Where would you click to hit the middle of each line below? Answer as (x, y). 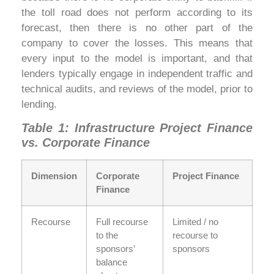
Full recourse (122, 222)
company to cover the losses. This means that (137, 43)
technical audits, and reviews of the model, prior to (137, 89)
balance (112, 262)
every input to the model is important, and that (137, 58)
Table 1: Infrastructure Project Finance (137, 128)
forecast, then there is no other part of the (137, 28)
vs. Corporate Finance (86, 143)
